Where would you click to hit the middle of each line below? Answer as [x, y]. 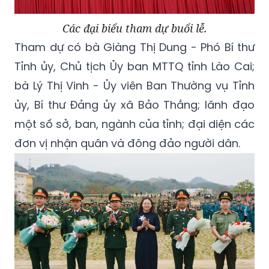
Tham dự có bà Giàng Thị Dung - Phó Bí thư [134, 47]
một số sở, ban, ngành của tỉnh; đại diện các [134, 124]
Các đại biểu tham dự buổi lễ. [134, 28]
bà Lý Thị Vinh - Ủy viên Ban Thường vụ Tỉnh [134, 85]
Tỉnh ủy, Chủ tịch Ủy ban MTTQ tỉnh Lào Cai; [134, 66]
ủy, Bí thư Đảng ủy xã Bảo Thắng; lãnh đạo [134, 104]
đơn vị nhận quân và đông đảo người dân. [127, 143]
